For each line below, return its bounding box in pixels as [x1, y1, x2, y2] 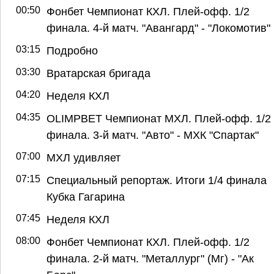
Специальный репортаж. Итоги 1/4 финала [46, 173, 267, 187]
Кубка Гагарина [46, 190, 125, 203]
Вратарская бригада [46, 66, 150, 80]
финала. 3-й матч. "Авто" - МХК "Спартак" [46, 128, 259, 141]
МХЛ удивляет [46, 150, 120, 164]
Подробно [46, 43, 98, 57]
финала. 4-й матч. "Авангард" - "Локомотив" [46, 21, 270, 34]
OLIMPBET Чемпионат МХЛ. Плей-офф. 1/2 [46, 111, 271, 125]
